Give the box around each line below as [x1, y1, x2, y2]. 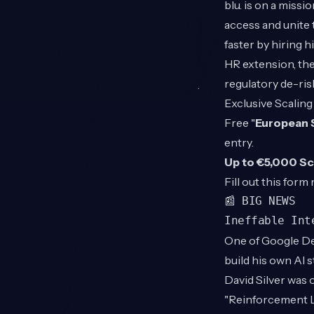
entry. [224, 135, 254, 150]
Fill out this [224, 175, 283, 189]
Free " [224, 116, 255, 130]
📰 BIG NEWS [224, 194, 296, 208]
